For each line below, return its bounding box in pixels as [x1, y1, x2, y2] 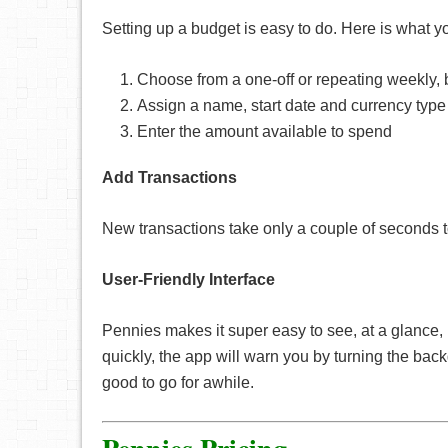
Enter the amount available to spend [137, 123, 392, 140]
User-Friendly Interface [102, 271, 275, 288]
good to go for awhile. [102, 374, 254, 391]
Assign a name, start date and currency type [137, 97, 446, 114]
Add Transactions [102, 169, 237, 186]
